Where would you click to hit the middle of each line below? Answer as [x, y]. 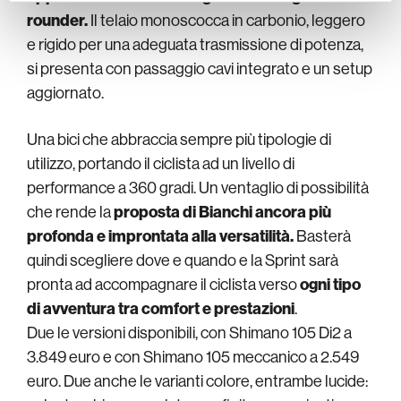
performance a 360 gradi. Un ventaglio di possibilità [198, 188]
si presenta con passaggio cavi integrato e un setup [200, 69]
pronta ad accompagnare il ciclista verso [163, 285]
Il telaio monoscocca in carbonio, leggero [226, 21]
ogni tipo [330, 285]
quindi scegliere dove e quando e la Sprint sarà [183, 260]
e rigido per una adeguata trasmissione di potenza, [195, 45]
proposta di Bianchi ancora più [222, 212]
